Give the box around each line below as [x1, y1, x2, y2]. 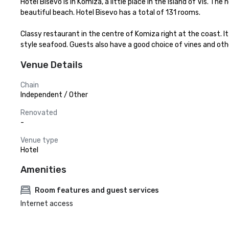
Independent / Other [20, 90, 88, 99]
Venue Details [20, 59, 83, 71]
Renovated [20, 108, 57, 117]
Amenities [20, 164, 66, 175]
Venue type [20, 136, 58, 145]
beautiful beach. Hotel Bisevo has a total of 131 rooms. [20, 8, 200, 17]
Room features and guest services [35, 186, 159, 195]
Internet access [20, 199, 73, 208]
